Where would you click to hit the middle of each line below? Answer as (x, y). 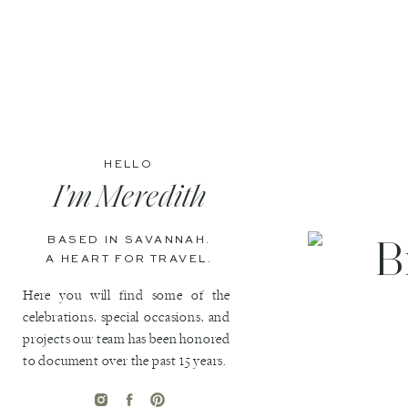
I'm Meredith (129, 199)
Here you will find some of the (127, 296)
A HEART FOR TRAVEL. (129, 260)
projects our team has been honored (127, 339)
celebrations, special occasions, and (127, 317)
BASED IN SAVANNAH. (129, 240)
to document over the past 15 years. (125, 361)
